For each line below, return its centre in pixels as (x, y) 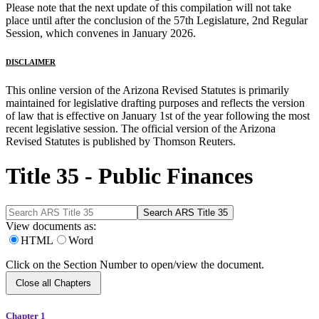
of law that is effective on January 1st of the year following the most (158, 115)
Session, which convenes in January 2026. (101, 33)
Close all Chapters (53, 283)
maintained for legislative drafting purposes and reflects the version (155, 103)
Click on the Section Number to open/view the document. (139, 264)
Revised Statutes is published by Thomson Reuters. (121, 141)
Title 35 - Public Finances (129, 176)
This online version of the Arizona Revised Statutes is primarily (147, 90)
